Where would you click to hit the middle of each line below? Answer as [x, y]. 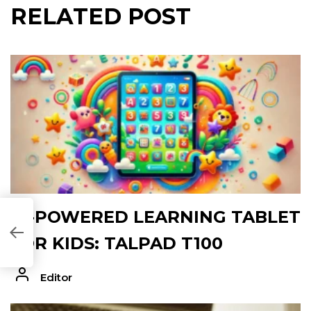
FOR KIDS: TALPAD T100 [117, 244]
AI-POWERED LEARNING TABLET [155, 217]
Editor [56, 278]
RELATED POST [101, 17]
